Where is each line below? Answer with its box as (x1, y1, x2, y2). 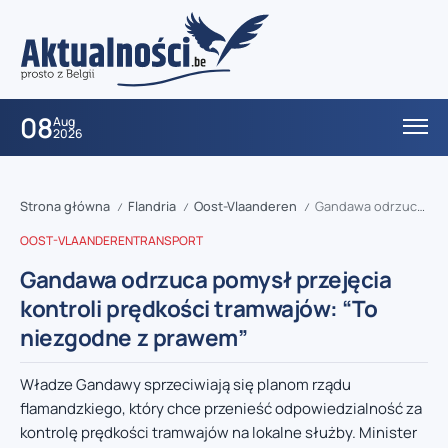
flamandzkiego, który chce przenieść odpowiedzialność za (20, 398, 422, 420)
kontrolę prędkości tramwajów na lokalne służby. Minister (20, 422, 417, 444)
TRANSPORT (133, 232, 203, 250)
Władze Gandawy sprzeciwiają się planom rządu (20, 374, 351, 396)
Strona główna (20, 197, 110, 216)
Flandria (128, 197, 176, 216)
